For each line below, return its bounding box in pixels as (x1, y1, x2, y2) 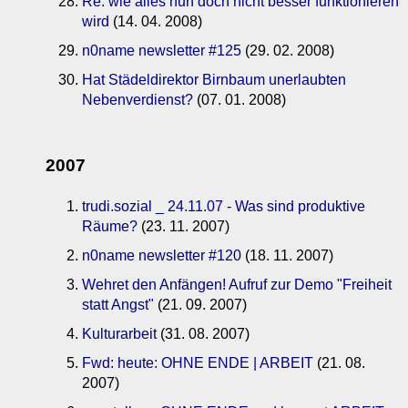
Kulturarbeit (82, 326, 157, 342)
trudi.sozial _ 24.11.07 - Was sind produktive (82, 199, 365, 215)
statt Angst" (82, 297, 154, 313)
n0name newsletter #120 (82, 248, 241, 264)
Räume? (82, 219, 138, 235)
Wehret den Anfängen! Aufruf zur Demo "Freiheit (82, 277, 392, 293)
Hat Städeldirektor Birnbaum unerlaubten (82, 71, 346, 87)
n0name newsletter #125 (82, 42, 241, 58)
